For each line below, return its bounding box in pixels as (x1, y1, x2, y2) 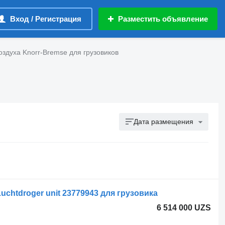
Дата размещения (134, 118, 194, 126)
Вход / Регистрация (10, 15, 81, 23)
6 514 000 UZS (157, 203, 211, 212)
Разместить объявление (118, 15, 208, 23)
